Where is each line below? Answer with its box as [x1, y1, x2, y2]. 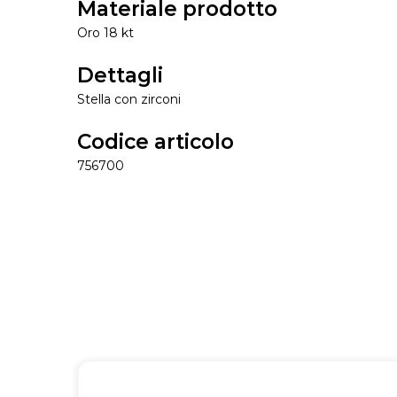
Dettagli [77, 63, 163, 89]
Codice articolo [77, 129, 234, 155]
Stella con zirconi [77, 91, 181, 108]
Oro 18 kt [77, 25, 134, 42]
